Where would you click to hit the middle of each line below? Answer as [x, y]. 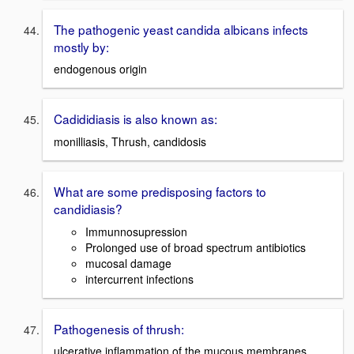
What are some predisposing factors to [160, 191]
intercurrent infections [139, 279]
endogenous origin [100, 69]
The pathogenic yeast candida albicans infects [181, 29]
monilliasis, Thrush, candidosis [130, 141]
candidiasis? [88, 208]
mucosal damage [128, 263]
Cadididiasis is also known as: [136, 119]
